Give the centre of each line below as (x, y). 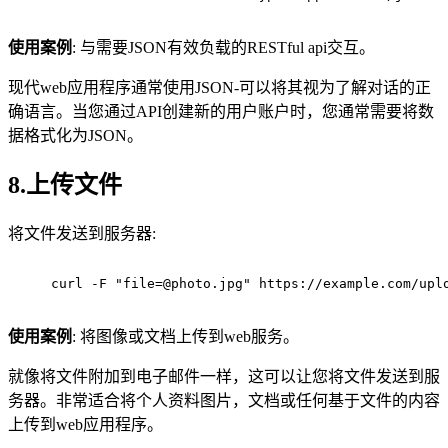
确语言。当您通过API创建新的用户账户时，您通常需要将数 (221, 111)
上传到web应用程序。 (85, 425)
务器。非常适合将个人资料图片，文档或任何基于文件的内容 (224, 401)
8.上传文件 (65, 185)
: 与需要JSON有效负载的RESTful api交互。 (223, 47)
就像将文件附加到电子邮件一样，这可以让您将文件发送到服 (224, 377)
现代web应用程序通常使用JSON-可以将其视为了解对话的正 (219, 87)
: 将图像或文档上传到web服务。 (185, 337)
